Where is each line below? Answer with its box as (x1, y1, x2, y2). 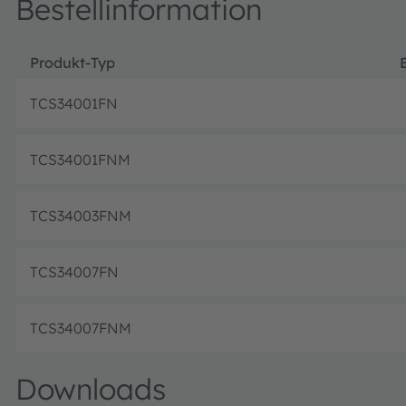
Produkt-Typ (30, 53, 115, 72)
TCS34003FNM (30, 206, 131, 225)
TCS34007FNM (30, 318, 131, 337)
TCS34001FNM (30, 150, 130, 169)
